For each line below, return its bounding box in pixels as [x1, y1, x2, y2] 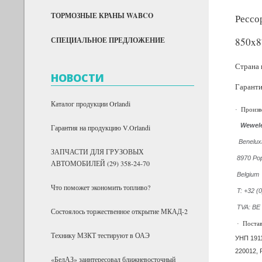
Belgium [237, 171, 259, 178]
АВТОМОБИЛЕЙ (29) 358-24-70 [51, 158, 150, 168]
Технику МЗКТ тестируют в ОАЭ [51, 230, 150, 240]
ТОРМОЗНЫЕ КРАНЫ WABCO [51, 10, 153, 20]
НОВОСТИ [51, 70, 104, 85]
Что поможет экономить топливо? [51, 182, 150, 192]
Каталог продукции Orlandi [51, 98, 130, 108]
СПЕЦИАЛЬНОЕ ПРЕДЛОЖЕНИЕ [51, 35, 165, 45]
